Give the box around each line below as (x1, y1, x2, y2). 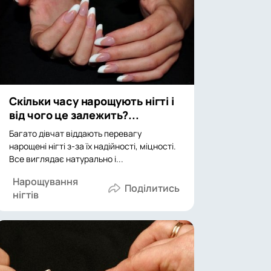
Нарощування (13, 175, 78, 188)
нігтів (13, 188, 39, 201)
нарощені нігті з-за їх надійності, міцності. (9, 140, 176, 152)
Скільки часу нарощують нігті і (9, 94, 174, 108)
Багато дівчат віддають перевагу (9, 128, 142, 139)
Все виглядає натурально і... (9, 153, 123, 165)
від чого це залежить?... (9, 108, 139, 122)
